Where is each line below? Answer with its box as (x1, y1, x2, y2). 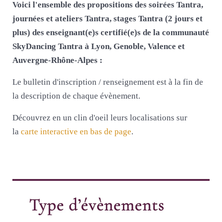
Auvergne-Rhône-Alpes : (12, 55, 103, 65)
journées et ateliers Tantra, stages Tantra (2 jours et (12, 13, 203, 23)
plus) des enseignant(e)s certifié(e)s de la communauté (12, 27, 209, 37)
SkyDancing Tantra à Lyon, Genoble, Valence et (12, 41, 185, 51)
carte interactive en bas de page (21, 126, 131, 136)
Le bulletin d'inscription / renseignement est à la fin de (12, 77, 203, 87)
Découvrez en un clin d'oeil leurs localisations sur (12, 112, 187, 122)
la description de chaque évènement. (12, 91, 140, 101)
